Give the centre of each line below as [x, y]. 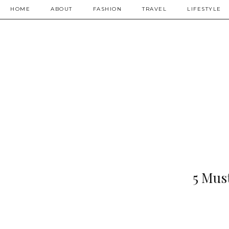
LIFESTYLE [204, 9]
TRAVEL [154, 9]
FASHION [107, 9]
